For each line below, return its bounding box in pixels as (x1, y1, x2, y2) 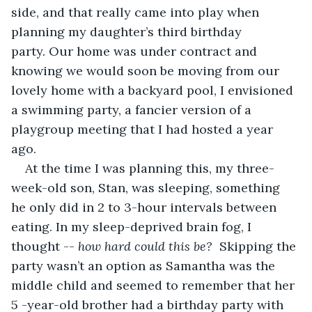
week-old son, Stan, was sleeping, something (11, 179, 283, 196)
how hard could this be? (78, 237, 212, 254)
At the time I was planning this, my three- (25, 159, 274, 176)
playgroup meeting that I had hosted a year (11, 120, 276, 137)
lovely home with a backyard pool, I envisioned (11, 81, 297, 98)
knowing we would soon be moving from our (11, 62, 283, 79)
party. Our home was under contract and (11, 42, 260, 59)
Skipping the (212, 237, 299, 254)
